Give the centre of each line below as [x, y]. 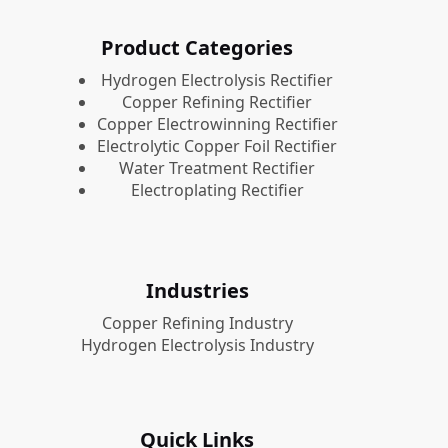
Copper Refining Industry [197, 323]
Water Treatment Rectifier [217, 168]
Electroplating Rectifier [217, 190]
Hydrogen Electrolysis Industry [197, 345]
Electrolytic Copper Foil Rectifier [217, 146]
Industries [197, 290]
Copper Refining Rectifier [217, 102]
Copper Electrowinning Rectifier [217, 124]
